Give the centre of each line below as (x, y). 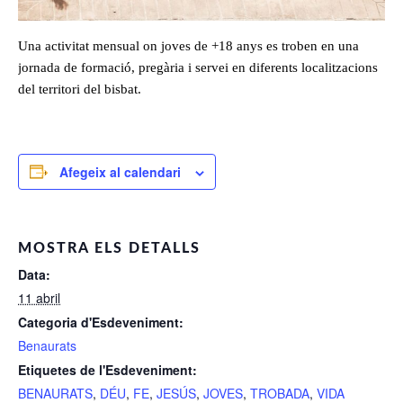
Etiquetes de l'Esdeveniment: (107, 369)
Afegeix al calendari (120, 171)
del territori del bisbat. (80, 89)
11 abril (39, 297)
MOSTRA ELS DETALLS (109, 248)
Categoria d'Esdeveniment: (101, 322)
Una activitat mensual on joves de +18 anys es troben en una (188, 45)
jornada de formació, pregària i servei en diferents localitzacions (198, 67)
